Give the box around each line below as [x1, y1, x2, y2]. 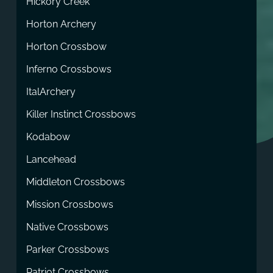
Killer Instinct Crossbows [26, 108, 136, 120]
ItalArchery [26, 85, 76, 97]
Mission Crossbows [26, 198, 113, 210]
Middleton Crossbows [26, 175, 125, 188]
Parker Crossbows [26, 243, 109, 255]
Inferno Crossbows [26, 63, 112, 75]
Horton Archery [26, 18, 96, 30]
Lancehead [26, 153, 76, 165]
